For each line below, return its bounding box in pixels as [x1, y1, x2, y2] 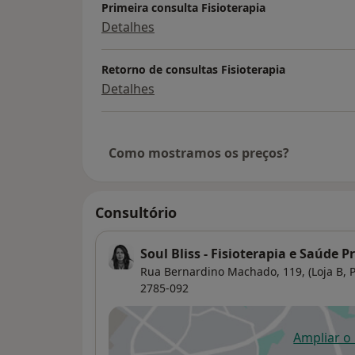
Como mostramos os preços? [109, 144, 289, 162]
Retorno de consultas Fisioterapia [101, 62, 285, 78]
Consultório [95, 203, 177, 223]
